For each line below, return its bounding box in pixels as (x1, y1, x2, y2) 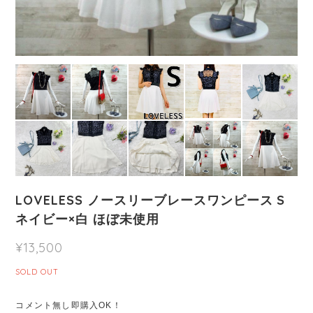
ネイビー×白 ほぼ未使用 (15, 210, 159, 227)
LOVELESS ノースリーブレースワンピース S (15, 191, 286, 208)
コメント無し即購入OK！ (15, 300, 122, 310)
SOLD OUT (15, 266, 59, 277)
